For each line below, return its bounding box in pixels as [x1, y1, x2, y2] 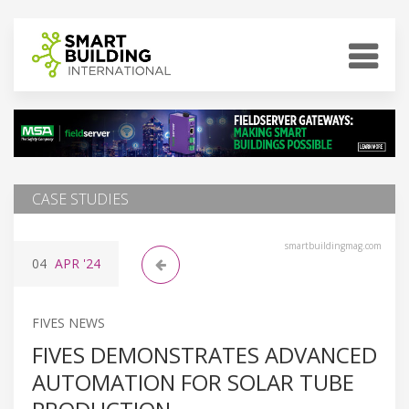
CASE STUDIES [32, 188, 129, 209]
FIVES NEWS [32, 313, 105, 331]
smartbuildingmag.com [285, 238, 382, 252]
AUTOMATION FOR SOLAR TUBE [32, 366, 354, 397]
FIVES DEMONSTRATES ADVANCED [32, 339, 377, 370]
